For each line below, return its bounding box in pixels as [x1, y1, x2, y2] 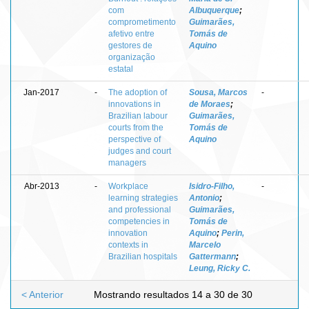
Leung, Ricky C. [189, 263, 250, 273]
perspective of [108, 134, 161, 144]
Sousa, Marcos [189, 87, 248, 97]
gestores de [108, 40, 152, 50]
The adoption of [108, 87, 167, 97]
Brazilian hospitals [108, 251, 177, 261]
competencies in [108, 216, 170, 226]
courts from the [108, 122, 163, 132]
